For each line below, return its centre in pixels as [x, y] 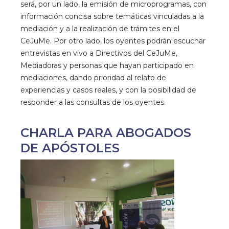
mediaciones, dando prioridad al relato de [93, 77]
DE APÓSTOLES [70, 148]
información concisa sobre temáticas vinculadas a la [112, 16]
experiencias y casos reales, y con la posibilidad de [108, 90]
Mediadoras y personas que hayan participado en [107, 65]
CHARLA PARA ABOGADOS [106, 132]
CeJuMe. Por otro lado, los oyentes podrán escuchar [113, 41]
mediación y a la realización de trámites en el [100, 28]
